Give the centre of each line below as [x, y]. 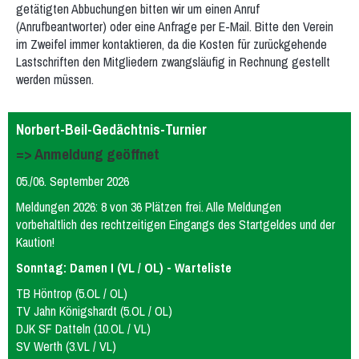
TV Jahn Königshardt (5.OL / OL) [94, 311]
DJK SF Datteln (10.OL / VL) [83, 329]
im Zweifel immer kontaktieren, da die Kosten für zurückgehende [171, 44]
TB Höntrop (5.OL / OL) [72, 293]
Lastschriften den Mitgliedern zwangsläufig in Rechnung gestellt [173, 62]
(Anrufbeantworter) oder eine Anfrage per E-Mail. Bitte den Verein [175, 26]
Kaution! [35, 242]
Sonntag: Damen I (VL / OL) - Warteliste [124, 268]
